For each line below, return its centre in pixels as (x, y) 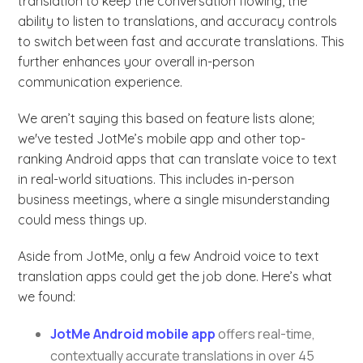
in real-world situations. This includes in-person (156, 179)
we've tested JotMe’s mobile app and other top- (162, 139)
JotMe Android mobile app (133, 334)
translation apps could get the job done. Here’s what (175, 277)
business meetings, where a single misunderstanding (174, 200)
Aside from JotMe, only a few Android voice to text (169, 256)
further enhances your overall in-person (137, 62)
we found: (49, 297)
